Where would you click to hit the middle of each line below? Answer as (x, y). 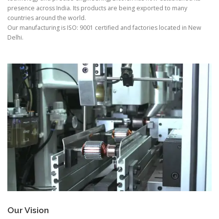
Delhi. (15, 37)
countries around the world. (47, 18)
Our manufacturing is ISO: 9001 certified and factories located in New (104, 27)
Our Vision (28, 210)
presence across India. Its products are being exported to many (97, 8)
